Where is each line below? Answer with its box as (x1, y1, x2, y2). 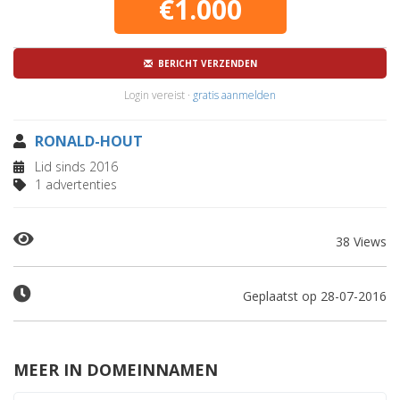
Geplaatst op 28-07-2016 (243, 287, 387, 304)
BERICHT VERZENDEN (152, 57, 257, 70)
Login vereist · (124, 87, 193, 103)
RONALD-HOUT (35, 131, 143, 151)
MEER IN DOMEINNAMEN (13, 359, 218, 380)
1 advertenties (31, 176, 117, 193)
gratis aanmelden (193, 87, 276, 103)
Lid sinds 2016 (31, 158, 118, 175)
